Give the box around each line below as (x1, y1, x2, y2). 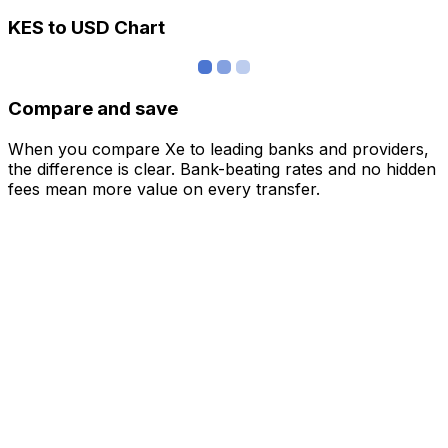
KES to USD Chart (8, 16, 165, 40)
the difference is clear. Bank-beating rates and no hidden (8, 158, 436, 179)
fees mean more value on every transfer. (8, 178, 320, 199)
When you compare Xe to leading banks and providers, (8, 138, 429, 159)
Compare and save (8, 96, 178, 120)
